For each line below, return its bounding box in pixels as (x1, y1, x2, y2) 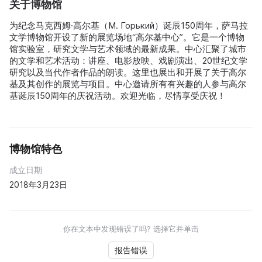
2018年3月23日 (9, 180, 67, 189)
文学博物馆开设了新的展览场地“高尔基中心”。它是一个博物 (9, 32, 244, 43)
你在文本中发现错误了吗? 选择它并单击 (63, 224, 199, 233)
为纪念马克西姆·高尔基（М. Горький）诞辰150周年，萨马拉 (9, 20, 248, 31)
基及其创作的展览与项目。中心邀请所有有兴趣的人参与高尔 (9, 78, 246, 89)
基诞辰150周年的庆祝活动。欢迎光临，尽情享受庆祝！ (9, 90, 226, 101)
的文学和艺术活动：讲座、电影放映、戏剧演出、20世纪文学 (9, 55, 247, 66)
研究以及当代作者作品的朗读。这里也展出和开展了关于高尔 (9, 67, 246, 78)
